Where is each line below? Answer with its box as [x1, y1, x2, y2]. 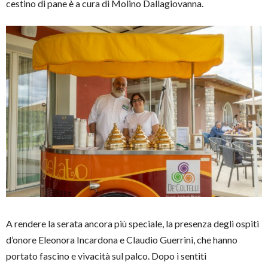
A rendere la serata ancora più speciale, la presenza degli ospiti [6, 217, 259, 229]
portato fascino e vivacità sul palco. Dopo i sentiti [6, 249, 206, 261]
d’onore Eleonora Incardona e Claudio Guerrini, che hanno [6, 233, 237, 245]
